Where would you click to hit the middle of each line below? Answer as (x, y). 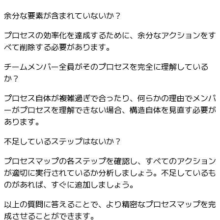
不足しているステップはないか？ (63, 141)
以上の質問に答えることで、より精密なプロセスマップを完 (110, 204)
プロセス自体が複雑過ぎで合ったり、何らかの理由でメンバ (110, 98)
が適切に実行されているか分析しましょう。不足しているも (110, 173)
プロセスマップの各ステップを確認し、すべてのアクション (110, 161)
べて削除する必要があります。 (59, 47)
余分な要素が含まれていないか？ (63, 15)
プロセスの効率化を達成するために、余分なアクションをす (110, 35)
